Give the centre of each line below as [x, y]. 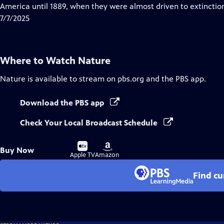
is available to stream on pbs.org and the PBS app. [116, 79]
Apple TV [82, 155]
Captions [77, 18]
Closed [73, 6]
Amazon [107, 155]
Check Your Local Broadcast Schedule [90, 123]
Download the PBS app [63, 103]
